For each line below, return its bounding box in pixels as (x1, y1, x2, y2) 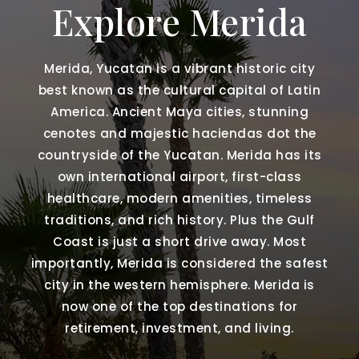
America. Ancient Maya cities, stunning (50, 103, 309, 120)
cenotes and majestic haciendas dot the (42, 124, 317, 142)
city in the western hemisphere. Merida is (44, 276, 315, 293)
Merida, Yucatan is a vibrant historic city (44, 59, 315, 77)
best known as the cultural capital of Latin (38, 81, 321, 99)
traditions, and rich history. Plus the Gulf (44, 211, 315, 228)
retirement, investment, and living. (65, 319, 294, 337)
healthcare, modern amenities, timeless (46, 189, 313, 207)
